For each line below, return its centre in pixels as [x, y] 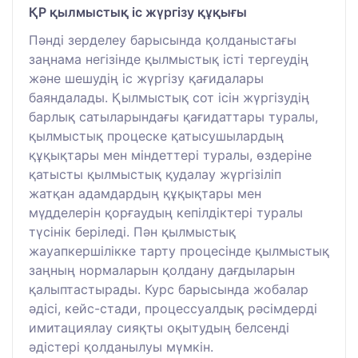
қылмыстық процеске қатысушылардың [156, 135]
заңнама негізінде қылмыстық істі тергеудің [169, 59]
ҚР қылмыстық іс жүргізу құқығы [138, 12]
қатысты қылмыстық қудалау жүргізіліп [155, 174]
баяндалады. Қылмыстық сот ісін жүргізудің [169, 97]
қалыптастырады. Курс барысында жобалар [169, 289]
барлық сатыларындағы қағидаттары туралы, [173, 116]
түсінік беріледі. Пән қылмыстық [132, 231]
